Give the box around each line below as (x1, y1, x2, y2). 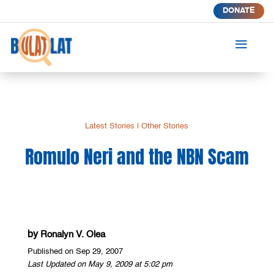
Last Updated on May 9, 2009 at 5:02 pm (27, 260, 172, 268)
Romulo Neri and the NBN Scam (24, 143, 249, 171)
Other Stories (141, 122, 189, 130)
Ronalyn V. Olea (40, 229, 105, 239)
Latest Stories (85, 122, 135, 130)
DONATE (222, 7, 255, 15)
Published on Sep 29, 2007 (27, 247, 123, 256)
